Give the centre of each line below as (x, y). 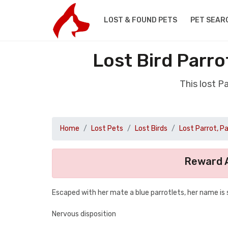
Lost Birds (151, 129)
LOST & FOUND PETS (140, 20)
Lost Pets (107, 129)
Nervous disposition (84, 214)
